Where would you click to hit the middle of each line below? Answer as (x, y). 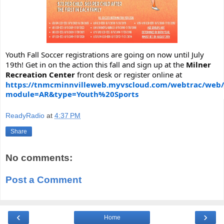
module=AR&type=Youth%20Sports (72, 94)
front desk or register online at (128, 74)
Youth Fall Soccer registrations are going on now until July (105, 54)
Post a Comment (43, 179)
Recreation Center (40, 74)
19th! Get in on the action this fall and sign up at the (96, 64)
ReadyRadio (25, 116)
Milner (198, 64)
